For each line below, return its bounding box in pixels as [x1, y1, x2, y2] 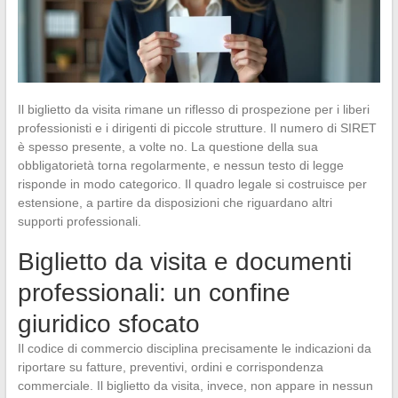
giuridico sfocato [17, 309, 200, 338]
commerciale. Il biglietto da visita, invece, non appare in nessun [17, 378, 373, 393]
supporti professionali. [17, 213, 141, 228]
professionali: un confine [17, 278, 291, 306]
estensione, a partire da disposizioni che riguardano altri [17, 195, 332, 210]
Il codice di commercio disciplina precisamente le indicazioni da [17, 340, 371, 355]
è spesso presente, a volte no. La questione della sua [17, 139, 318, 154]
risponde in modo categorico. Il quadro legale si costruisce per [17, 176, 367, 191]
